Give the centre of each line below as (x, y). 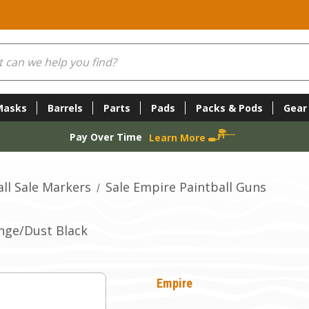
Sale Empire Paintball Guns (186, 187)
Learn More (178, 137)
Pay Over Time (106, 137)
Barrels (65, 108)
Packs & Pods (229, 108)
